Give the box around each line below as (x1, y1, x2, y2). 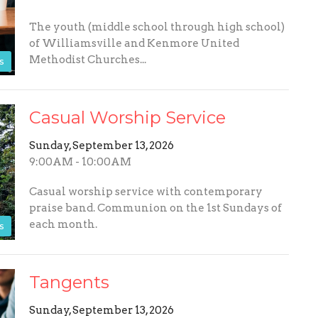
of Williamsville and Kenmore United (28, 36, 239, 50)
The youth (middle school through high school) (28, 20, 285, 33)
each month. (28, 218, 97, 231)
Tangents (28, 272, 109, 293)
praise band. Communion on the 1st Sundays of (28, 202, 282, 215)
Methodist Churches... (28, 53, 146, 66)
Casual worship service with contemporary (28, 185, 263, 199)
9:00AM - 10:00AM (28, 155, 131, 168)
